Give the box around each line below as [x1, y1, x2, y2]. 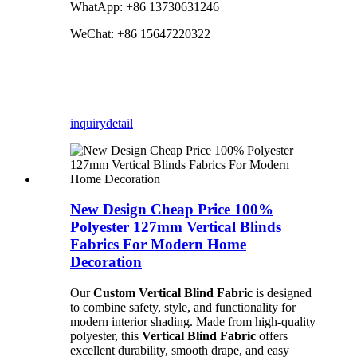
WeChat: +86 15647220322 [70, 27, 210, 41]
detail [106, 116, 133, 130]
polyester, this [70, 329, 142, 343]
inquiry [70, 116, 106, 130]
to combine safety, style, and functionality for [70, 300, 296, 315]
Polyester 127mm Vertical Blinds [70, 218, 281, 236]
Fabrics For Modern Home [70, 236, 246, 253]
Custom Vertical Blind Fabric [93, 286, 253, 300]
